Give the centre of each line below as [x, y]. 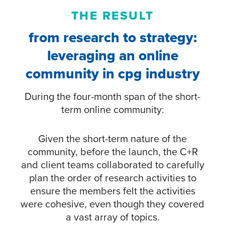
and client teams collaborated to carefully [113, 165]
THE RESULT [113, 16]
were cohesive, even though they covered [113, 204]
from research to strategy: [113, 38]
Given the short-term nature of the [113, 139]
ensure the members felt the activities [113, 191]
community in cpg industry [113, 74]
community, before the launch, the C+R [113, 152]
